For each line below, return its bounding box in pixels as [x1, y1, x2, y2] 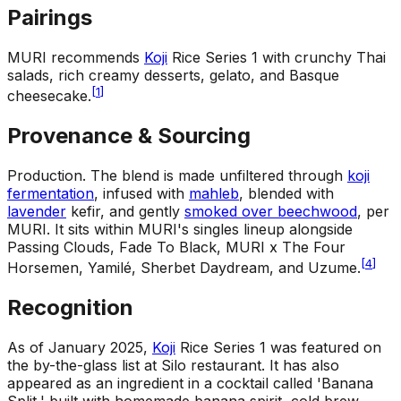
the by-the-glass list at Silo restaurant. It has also [7, 356, 339, 375]
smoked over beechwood [184, 201, 357, 220]
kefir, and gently [66, 201, 184, 220]
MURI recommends [7, 47, 144, 66]
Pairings [7, 4, 92, 30]
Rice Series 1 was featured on [175, 338, 381, 357]
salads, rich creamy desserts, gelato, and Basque [7, 65, 339, 84]
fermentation [7, 183, 94, 202]
